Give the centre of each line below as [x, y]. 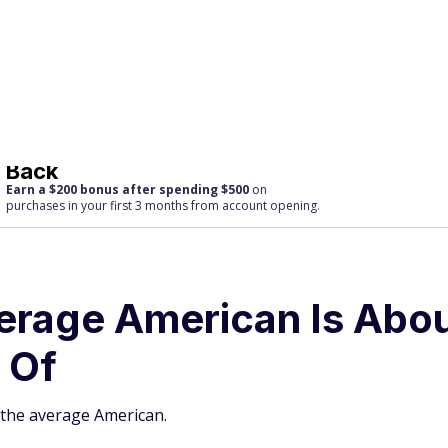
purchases [36, 39]
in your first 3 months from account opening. [193, 39]
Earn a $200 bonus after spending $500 [128, 23]
